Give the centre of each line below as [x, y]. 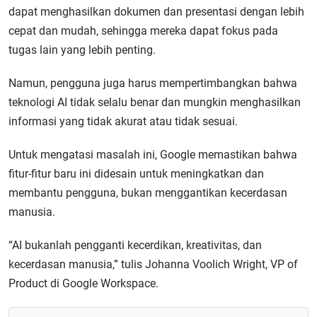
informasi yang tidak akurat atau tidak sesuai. [123, 121]
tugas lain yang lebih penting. [82, 50]
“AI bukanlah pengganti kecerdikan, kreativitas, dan [135, 245]
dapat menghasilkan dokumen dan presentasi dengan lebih [156, 12]
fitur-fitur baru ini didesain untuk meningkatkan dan [136, 174]
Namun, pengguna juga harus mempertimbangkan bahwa [153, 83]
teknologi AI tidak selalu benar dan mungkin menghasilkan [155, 102]
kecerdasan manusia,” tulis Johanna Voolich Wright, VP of [153, 264]
